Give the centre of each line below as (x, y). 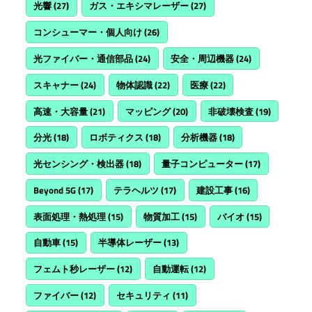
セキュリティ (144, 295)
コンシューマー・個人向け (88, 32)
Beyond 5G (55, 190)
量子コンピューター (203, 164)
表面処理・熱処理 (70, 216)
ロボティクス (117, 138)
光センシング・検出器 (79, 164)
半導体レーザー (130, 243)
